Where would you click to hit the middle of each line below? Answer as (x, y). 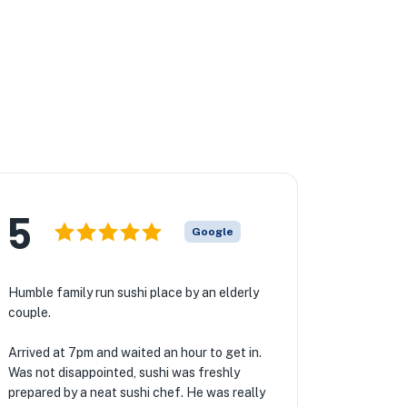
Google (212, 232)
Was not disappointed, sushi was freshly (124, 372)
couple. (29, 313)
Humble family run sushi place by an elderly (133, 293)
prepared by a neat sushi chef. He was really (136, 392)
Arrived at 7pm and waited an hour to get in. (134, 352)
